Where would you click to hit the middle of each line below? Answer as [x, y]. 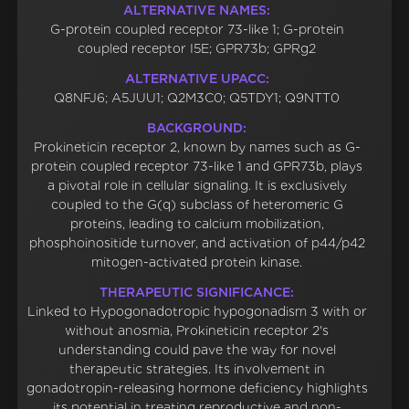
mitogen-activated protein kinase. [197, 262]
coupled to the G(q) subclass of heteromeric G [197, 205]
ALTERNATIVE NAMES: [197, 10]
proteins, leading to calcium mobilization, [197, 224]
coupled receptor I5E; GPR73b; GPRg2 [197, 49]
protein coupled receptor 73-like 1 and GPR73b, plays [197, 167]
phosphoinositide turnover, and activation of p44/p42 [197, 243]
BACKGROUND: [197, 128]
